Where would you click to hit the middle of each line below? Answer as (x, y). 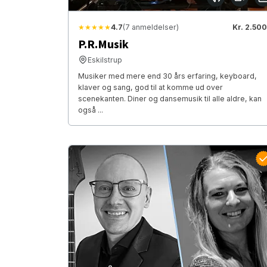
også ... (91, 110)
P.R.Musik (103, 44)
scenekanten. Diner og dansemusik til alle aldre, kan (170, 98)
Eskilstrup (105, 60)
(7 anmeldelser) (151, 27)
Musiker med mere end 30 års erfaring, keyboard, (167, 76)
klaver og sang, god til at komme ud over (150, 87)
